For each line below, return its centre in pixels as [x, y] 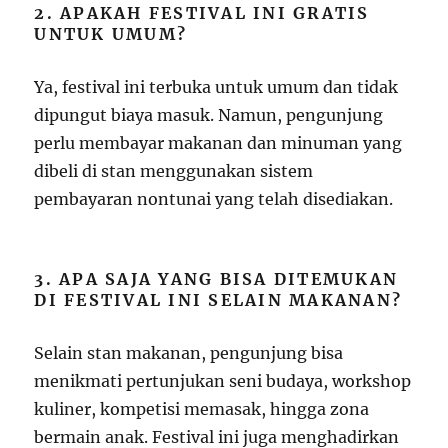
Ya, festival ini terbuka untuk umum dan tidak [216, 86]
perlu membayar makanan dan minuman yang [218, 142]
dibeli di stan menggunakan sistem [174, 170]
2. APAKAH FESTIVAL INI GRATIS [202, 12]
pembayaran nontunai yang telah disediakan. [214, 198]
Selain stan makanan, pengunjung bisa [189, 352]
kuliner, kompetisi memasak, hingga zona [202, 408]
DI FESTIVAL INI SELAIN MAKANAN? [218, 299]
